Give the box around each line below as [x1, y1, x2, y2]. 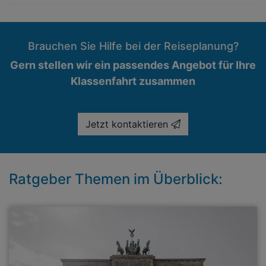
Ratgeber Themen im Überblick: [9, 170, 223, 188]
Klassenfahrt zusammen [71, 75, 195, 87]
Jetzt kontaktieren [85, 118, 171, 130]
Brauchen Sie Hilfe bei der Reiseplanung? [27, 40, 239, 52]
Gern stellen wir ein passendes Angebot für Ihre [10, 59, 256, 71]
